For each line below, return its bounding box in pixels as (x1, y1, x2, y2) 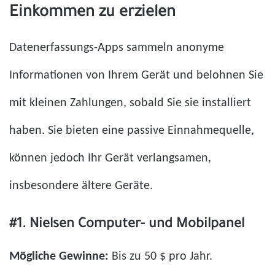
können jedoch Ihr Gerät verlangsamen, (9, 152, 211, 165)
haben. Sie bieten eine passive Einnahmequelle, (9, 124, 254, 137)
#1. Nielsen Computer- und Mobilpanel (9, 217, 244, 233)
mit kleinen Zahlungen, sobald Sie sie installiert (9, 96, 251, 109)
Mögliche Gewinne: (9, 250, 109, 263)
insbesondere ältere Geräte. (9, 179, 153, 192)
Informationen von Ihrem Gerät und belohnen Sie (9, 69, 263, 82)
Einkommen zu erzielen (9, 4, 176, 22)
